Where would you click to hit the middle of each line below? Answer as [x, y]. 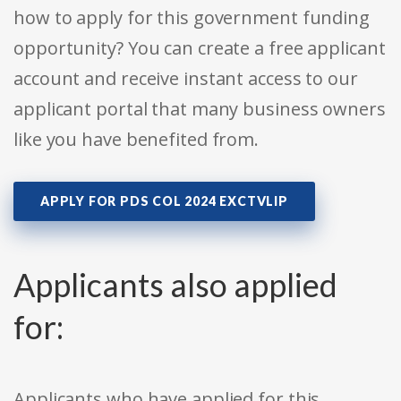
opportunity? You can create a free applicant [200, 48]
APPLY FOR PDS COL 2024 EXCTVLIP [164, 201]
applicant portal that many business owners [200, 109]
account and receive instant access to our [186, 79]
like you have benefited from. [137, 140]
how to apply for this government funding [192, 18]
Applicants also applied [175, 285]
